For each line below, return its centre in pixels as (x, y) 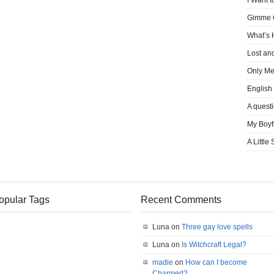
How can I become (216, 262)
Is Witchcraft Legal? (214, 245)
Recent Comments (181, 200)
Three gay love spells (217, 227)
